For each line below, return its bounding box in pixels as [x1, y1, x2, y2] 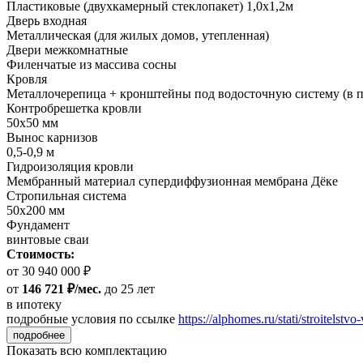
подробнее [13, 329, 65, 342]
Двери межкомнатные [6, 43, 128, 58]
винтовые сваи [6, 233, 89, 247]
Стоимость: [6, 247, 75, 262]
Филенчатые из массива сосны [6, 58, 177, 72]
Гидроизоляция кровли [6, 160, 134, 174]
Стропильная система [6, 189, 126, 203]
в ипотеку [6, 297, 62, 312]
